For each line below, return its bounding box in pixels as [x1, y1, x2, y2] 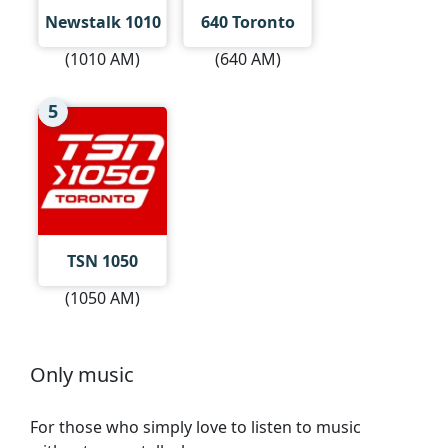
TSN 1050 [67, 249, 138, 272]
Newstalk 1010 [44, 11, 161, 34]
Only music [30, 360, 134, 388]
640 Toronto [200, 11, 295, 34]
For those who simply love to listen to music [30, 415, 361, 438]
